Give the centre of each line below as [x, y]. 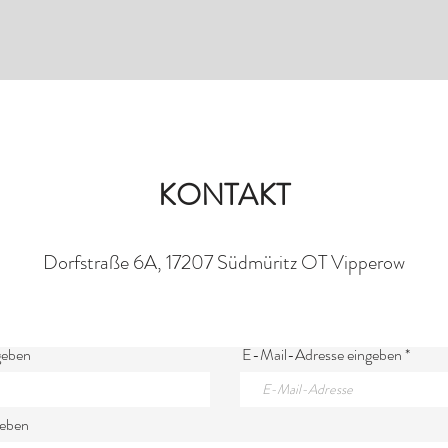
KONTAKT [224, 195]
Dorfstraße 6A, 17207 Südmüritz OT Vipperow [223, 262]
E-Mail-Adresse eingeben [322, 354]
